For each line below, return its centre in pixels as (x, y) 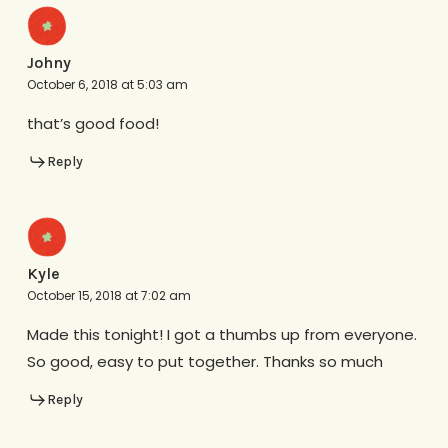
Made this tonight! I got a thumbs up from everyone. (221, 335)
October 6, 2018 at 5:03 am (107, 84)
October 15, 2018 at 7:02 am (108, 296)
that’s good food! (92, 123)
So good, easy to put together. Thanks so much (204, 362)
